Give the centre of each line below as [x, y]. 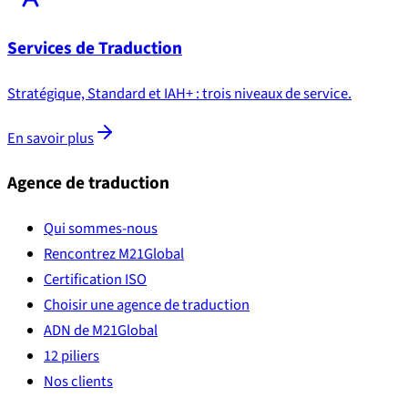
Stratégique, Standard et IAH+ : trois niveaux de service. [179, 93]
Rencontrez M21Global [114, 254]
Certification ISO [95, 279]
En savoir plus [51, 139]
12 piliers [71, 356]
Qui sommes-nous [101, 228]
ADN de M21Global [101, 330]
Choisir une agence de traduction [147, 305]
